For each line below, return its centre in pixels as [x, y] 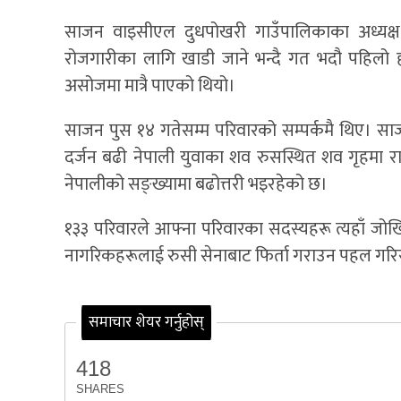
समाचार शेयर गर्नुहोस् [146, 323]
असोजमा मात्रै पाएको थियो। [150, 86]
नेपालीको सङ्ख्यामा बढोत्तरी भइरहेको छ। [196, 185]
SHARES [100, 388]
